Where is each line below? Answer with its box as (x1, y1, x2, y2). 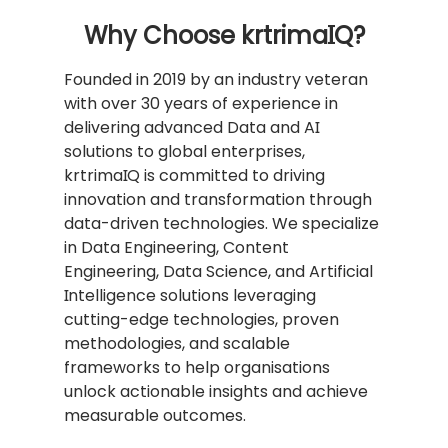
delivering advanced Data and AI (64, 116, 319, 140)
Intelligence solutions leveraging (64, 284, 316, 308)
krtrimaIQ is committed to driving (64, 164, 325, 188)
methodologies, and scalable (64, 332, 290, 356)
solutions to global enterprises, (64, 140, 305, 164)
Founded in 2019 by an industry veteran (64, 68, 368, 92)
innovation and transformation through (64, 188, 372, 212)
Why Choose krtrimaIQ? (83, 19, 365, 53)
